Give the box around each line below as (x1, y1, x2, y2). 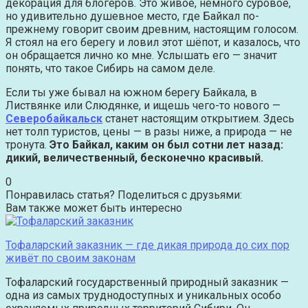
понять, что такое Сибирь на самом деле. (5, 62, 215, 76)
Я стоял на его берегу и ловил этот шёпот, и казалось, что (5, 36, 300, 49)
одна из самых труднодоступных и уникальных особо (5, 289, 281, 302)
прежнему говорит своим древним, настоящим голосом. (5, 23, 298, 36)
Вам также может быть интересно (5, 201, 182, 215)
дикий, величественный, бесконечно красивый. (5, 151, 263, 165)
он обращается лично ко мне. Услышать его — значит (5, 49, 277, 63)
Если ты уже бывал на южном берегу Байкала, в (5, 86, 257, 100)
